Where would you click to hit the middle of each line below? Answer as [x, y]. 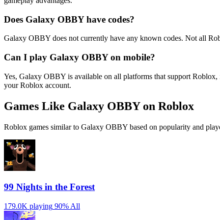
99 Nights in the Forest [49, 187]
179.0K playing [28, 206]
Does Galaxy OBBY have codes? [69, 19]
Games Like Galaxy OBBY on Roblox [99, 106]
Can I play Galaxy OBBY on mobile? [80, 57]
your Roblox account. [38, 85]
